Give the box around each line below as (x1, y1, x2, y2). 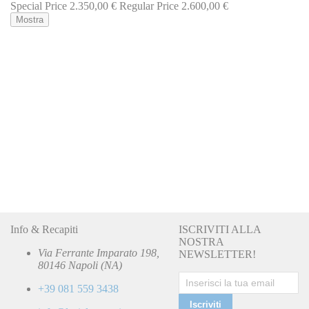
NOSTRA (178, 236, 223, 248)
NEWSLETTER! (178, 248, 256, 260)
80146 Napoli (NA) (38, 259, 122, 271)
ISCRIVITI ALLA (178, 223, 261, 235)
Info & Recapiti (10, 223, 78, 235)
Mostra (16, 14, 43, 25)
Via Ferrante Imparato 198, (38, 247, 159, 259)
